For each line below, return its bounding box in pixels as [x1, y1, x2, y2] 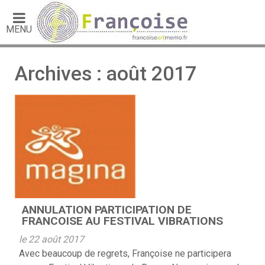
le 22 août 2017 [19, 234, 84, 245]
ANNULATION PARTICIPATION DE [22, 203, 192, 216]
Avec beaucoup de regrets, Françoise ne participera [19, 248, 231, 259]
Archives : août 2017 [15, 62, 196, 85]
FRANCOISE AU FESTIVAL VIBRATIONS [22, 214, 223, 228]
